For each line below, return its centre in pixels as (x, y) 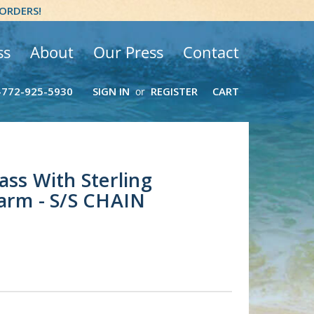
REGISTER (174, 91)
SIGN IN (111, 91)
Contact (211, 52)
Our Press (128, 52)
